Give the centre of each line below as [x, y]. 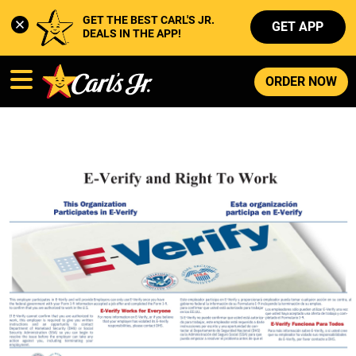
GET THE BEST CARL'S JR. [148, 21]
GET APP [298, 27]
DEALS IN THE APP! [132, 34]
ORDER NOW [301, 81]
